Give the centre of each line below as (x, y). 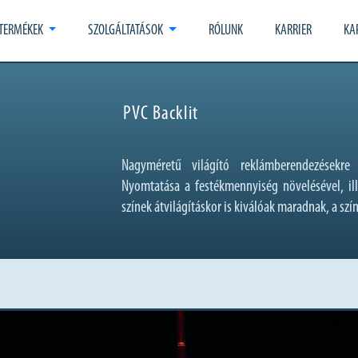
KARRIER (293, 31)
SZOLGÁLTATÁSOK (126, 31)
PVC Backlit (161, 114)
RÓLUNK (226, 31)
